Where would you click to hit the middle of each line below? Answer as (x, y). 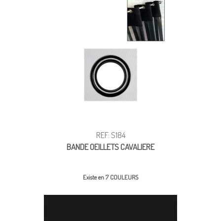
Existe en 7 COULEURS (110, 177)
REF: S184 (110, 135)
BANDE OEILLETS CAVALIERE (110, 147)
